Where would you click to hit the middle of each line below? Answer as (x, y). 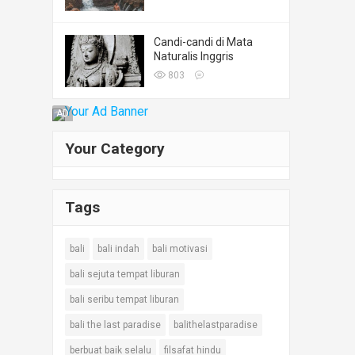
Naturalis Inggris (194, 56)
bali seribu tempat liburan (124, 300)
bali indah (118, 249)
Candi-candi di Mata (203, 42)
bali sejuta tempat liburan (125, 275)
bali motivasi (180, 249)
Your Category (115, 149)
